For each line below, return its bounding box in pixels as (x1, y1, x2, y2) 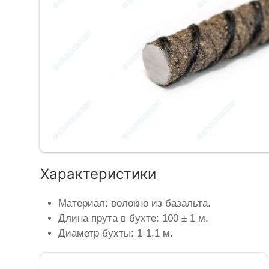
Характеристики (40, 165, 157, 183)
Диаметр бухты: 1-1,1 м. (58, 228, 174, 240)
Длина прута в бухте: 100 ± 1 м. (58, 213, 209, 225)
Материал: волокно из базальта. (58, 198, 211, 210)
